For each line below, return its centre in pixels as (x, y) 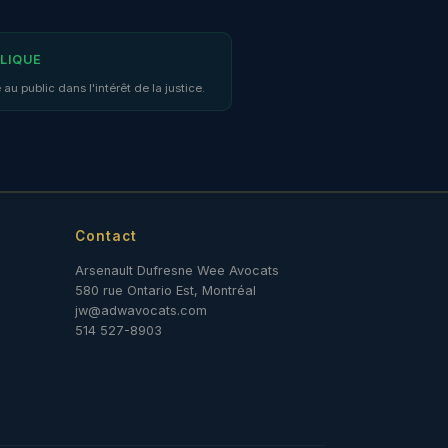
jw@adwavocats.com (141, 311)
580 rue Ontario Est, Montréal (165, 291)
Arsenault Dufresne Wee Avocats (177, 271)
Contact (106, 236)
